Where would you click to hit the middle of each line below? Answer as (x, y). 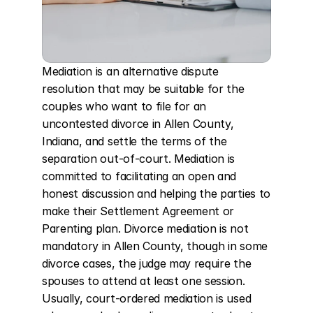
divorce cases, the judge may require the (147, 263)
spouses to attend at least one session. (144, 281)
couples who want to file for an (124, 106)
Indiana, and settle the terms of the (134, 141)
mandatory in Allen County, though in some (155, 246)
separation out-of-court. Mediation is (139, 159)
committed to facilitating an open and (139, 176)
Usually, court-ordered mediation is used (147, 298)
